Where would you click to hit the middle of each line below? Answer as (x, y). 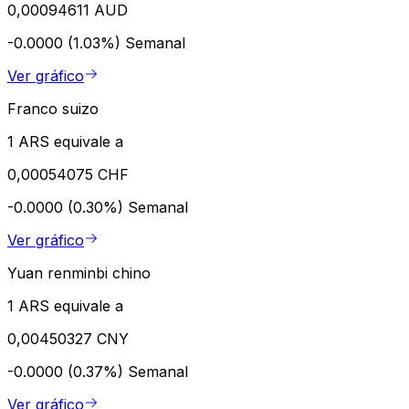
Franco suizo (53, 109)
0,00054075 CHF (68, 175)
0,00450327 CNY (68, 339)
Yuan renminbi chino (79, 273)
